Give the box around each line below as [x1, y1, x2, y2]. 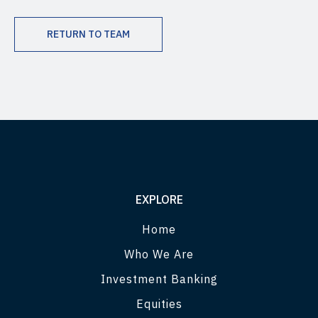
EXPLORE [135, 192, 183, 207]
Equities [136, 296, 182, 311]
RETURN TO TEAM [47, 27, 130, 40]
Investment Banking [100, 271, 218, 286]
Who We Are [124, 246, 194, 261]
